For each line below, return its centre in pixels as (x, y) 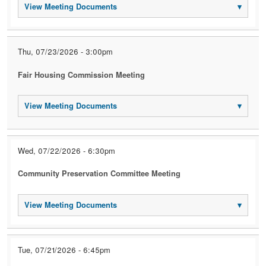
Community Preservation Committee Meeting (99, 174)
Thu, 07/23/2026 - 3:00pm (66, 52)
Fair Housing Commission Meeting (82, 75)
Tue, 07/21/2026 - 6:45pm (64, 249)
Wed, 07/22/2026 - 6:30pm (67, 151)
